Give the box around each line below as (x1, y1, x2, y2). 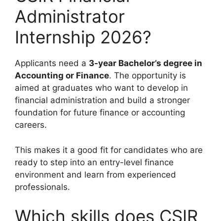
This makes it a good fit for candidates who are (15, 145, 203, 155)
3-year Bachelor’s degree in (89, 58, 202, 69)
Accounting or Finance (15, 71, 109, 81)
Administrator (15, 6, 125, 27)
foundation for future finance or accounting (15, 108, 185, 118)
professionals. (15, 182, 70, 192)
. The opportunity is (109, 71, 186, 81)
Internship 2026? (15, 27, 151, 48)
